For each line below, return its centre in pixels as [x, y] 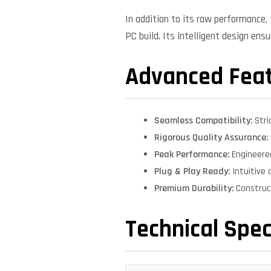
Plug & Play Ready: [192, 171]
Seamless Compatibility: [203, 120]
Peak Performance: [192, 154]
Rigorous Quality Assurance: [211, 137]
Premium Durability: [194, 188]
